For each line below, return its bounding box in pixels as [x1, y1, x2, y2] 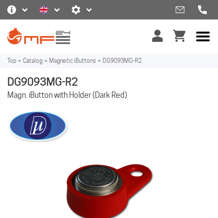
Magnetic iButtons [49, 57, 96, 64]
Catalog [23, 57, 42, 64]
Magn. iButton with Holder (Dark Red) [7, 91, 127, 100]
